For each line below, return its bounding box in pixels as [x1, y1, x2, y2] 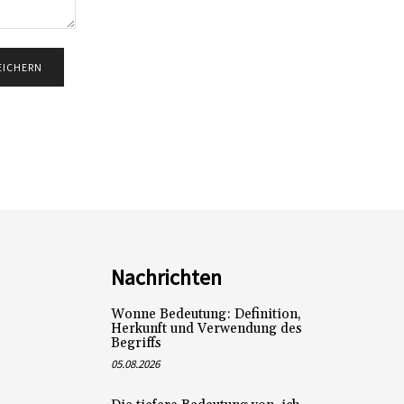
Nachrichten [110, 263, 222, 292]
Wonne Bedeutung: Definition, [110, 306, 301, 324]
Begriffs [110, 335, 161, 353]
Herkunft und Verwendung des [110, 320, 302, 338]
